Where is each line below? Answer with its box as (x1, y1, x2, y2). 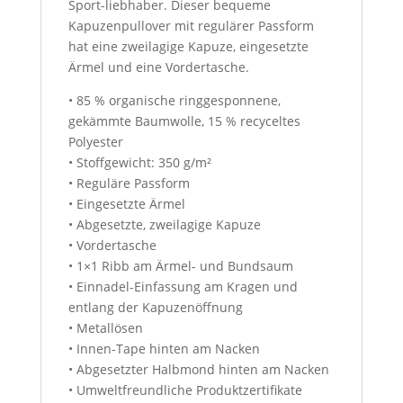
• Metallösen (67, 318, 143, 336)
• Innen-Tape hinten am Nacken (67, 339, 260, 357)
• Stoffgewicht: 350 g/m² (67, 153, 211, 171)
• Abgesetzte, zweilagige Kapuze (67, 215, 261, 233)
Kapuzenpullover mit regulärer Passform (67, 16, 314, 34)
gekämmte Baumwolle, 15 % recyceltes (67, 112, 300, 130)
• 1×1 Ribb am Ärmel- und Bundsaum (67, 256, 293, 274)
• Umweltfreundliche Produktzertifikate (67, 381, 302, 399)
